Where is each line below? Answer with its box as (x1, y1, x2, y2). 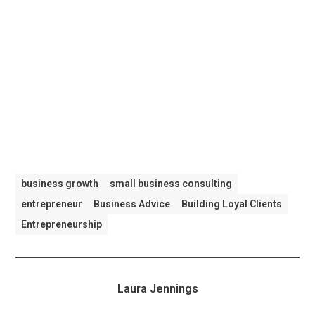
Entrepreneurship (21, 219, 103, 231)
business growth (21, 178, 99, 190)
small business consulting (110, 178, 233, 190)
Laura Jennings (117, 282, 198, 296)
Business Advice (94, 198, 171, 210)
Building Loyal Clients (181, 198, 283, 210)
